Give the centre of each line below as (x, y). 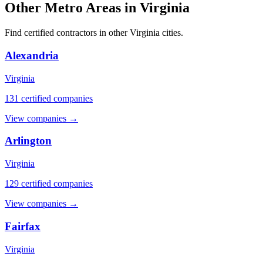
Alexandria (32, 55)
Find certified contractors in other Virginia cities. (94, 33)
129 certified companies (49, 184)
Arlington (28, 141)
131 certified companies (49, 98)
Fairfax (23, 226)
